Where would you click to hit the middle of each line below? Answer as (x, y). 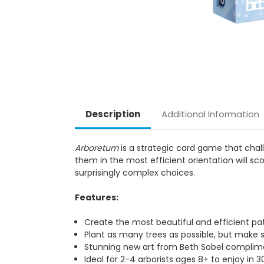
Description (113, 114)
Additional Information (210, 114)
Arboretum (97, 148)
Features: (97, 197)
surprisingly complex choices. (136, 172)
